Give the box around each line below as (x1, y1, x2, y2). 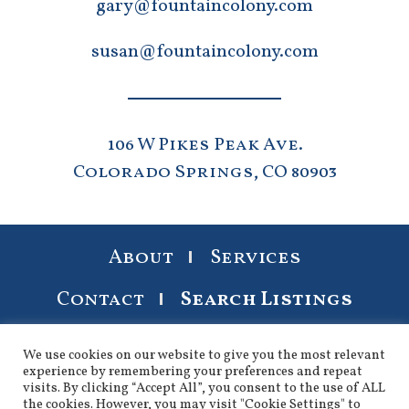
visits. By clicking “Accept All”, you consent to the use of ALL (23, 379, 385, 397)
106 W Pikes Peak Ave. (106, 131, 303, 158)
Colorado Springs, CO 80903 (72, 159, 337, 185)
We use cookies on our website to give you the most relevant (23, 346, 385, 364)
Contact (57, 285, 144, 314)
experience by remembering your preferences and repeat (23, 362, 362, 381)
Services (209, 243, 301, 272)
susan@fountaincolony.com (90, 38, 319, 65)
